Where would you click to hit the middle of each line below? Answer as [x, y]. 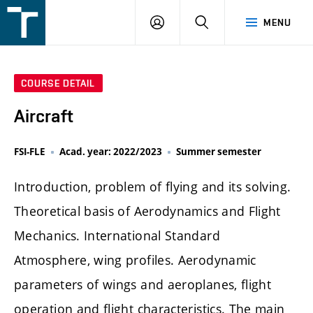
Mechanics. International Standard [117, 236]
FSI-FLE [30, 152]
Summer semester [219, 152]
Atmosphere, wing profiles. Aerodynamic [135, 260]
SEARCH [227, 22]
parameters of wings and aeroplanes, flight [143, 285]
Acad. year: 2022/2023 [111, 152]
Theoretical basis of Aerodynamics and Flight [147, 211]
